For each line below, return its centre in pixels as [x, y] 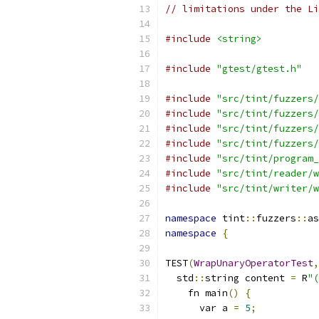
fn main [197, 293]
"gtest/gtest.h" [259, 69]
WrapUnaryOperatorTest [253, 263]
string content [248, 278]
